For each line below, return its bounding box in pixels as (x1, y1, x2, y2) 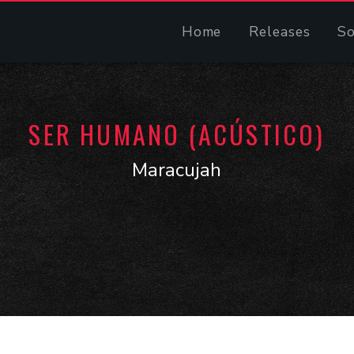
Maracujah (132, 157, 222, 183)
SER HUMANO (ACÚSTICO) (28, 115, 326, 153)
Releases (249, 22, 311, 41)
